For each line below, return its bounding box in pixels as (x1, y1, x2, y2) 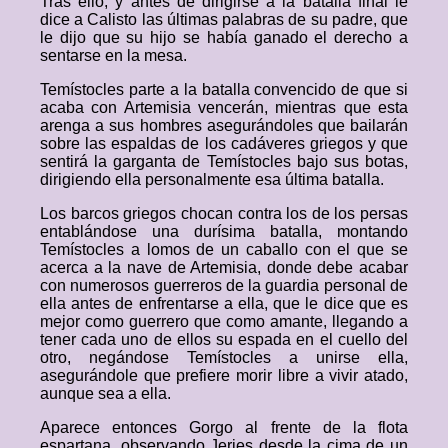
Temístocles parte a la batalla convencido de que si (40, 81, 408, 98)
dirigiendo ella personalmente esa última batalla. (40, 171, 384, 188)
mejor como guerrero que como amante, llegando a (40, 313, 408, 330)
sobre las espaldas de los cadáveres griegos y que (40, 135, 408, 152)
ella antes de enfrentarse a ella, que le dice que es (40, 295, 408, 312)
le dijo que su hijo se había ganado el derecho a (40, 29, 408, 46)
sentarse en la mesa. (40, 47, 187, 64)
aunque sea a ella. (40, 385, 171, 402)
